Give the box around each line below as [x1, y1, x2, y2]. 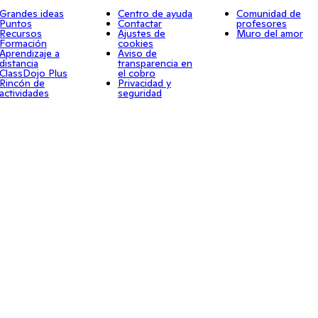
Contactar [117, 17, 162, 30]
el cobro [117, 67, 155, 79]
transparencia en [117, 57, 192, 70]
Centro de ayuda [117, 7, 192, 20]
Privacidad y [117, 77, 171, 89]
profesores [236, 17, 287, 30]
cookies [117, 37, 153, 50]
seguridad [117, 87, 162, 99]
